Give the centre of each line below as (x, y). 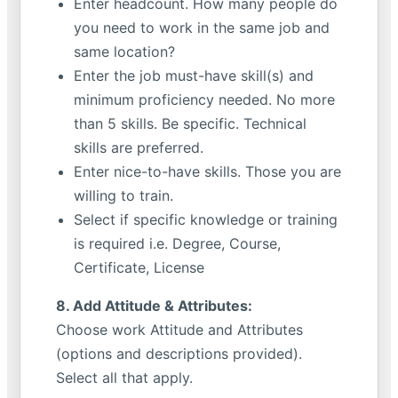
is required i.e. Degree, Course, (177, 243)
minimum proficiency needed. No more (204, 99)
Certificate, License (139, 267)
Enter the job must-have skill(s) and (194, 76)
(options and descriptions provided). (179, 354)
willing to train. (123, 195)
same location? (124, 52)
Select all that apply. (124, 378)
